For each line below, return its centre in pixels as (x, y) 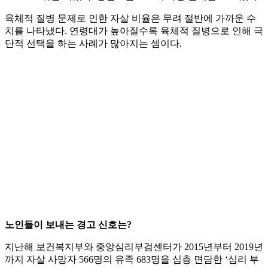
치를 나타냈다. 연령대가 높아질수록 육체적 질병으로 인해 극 (134, 31)
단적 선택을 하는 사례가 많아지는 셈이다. (93, 44)
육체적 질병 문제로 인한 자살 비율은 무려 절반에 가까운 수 (130, 19)
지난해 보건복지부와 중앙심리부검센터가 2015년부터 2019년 (134, 247)
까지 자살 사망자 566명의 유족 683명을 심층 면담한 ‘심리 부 (132, 260)
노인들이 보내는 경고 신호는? (68, 225)
